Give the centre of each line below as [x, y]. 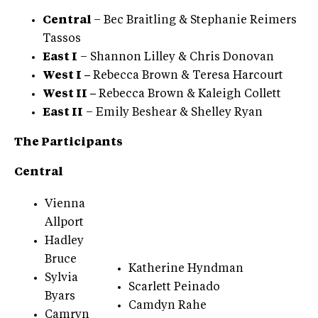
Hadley [64, 241]
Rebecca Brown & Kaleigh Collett [190, 94]
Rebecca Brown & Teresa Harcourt [188, 76]
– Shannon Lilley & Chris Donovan [176, 57]
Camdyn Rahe [168, 306]
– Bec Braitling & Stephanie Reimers [195, 20]
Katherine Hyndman [186, 269]
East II [63, 113]
